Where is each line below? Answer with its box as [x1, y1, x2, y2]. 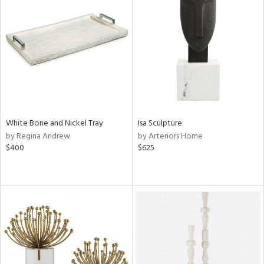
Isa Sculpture [137, 117, 182, 130]
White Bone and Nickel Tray [6, 117, 103, 130]
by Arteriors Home [137, 130, 203, 143]
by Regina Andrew [6, 130, 70, 143]
